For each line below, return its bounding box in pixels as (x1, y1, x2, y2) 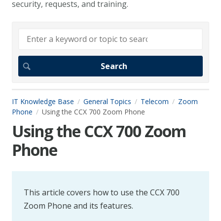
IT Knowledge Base (12, 96, 74, 106)
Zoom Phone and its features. (24, 200, 133, 212)
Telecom (141, 96, 169, 106)
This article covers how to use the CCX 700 (24, 187, 180, 198)
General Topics (83, 96, 131, 106)
